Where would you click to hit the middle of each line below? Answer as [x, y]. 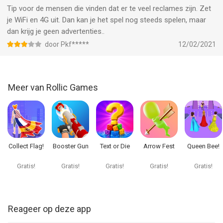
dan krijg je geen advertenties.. [56, 31]
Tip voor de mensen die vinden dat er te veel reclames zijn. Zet [109, 8]
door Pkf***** [67, 44]
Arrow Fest [159, 146]
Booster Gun [70, 146]
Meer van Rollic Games [53, 87]
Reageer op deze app [50, 209]
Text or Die [115, 146]
